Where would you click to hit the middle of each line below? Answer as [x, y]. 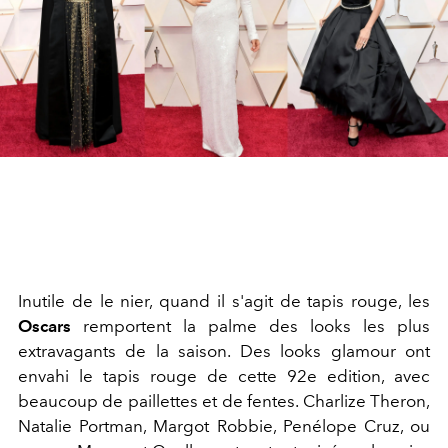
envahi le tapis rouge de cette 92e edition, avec [224, 376]
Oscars [44, 326]
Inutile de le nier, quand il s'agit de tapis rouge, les [224, 301]
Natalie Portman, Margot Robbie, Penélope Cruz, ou [224, 426]
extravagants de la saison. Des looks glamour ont [224, 351]
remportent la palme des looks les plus [250, 326]
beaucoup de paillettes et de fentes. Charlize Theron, [224, 401]
